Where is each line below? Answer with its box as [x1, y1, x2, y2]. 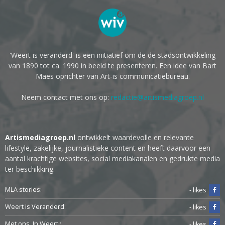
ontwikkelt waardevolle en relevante [75, 133, 194, 143]
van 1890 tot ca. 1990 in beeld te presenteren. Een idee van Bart [9, 61, 216, 71]
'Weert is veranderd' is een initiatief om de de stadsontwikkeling [10, 50, 215, 60]
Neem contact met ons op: [21, 92, 111, 102]
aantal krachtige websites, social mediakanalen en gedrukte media [5, 154, 220, 164]
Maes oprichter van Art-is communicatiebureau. [35, 71, 190, 81]
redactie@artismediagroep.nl [111, 92, 204, 102]
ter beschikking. [5, 164, 55, 174]
